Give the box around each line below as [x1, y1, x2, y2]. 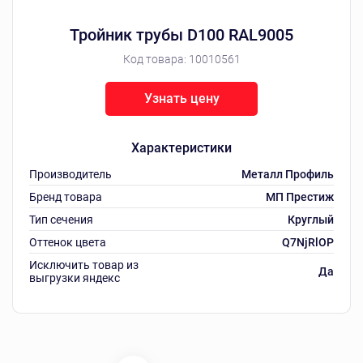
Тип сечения [29, 212, 93, 226]
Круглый [288, 212, 334, 226]
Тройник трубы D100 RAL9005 [70, 24, 293, 45]
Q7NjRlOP [282, 235, 334, 249]
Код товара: [122, 52, 189, 66]
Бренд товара [29, 190, 102, 203]
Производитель [29, 167, 112, 181]
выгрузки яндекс [29, 271, 120, 284]
